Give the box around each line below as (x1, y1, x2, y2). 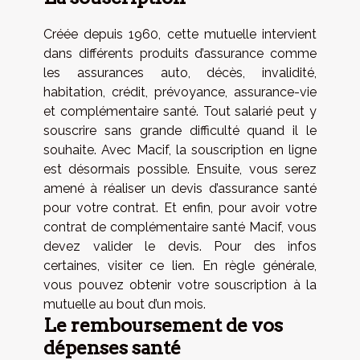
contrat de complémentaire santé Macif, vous (43, 219, 317, 235)
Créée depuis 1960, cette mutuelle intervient (43, 27, 317, 43)
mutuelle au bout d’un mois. (43, 297, 206, 313)
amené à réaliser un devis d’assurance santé (43, 181, 317, 197)
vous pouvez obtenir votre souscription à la (43, 277, 317, 293)
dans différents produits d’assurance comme (43, 46, 317, 62)
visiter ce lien (107, 258, 193, 274)
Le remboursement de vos (43, 313, 283, 337)
